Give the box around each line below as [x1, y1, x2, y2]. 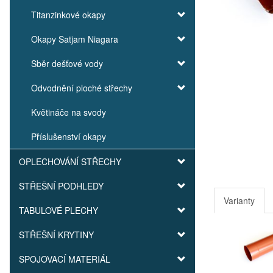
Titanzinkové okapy [31, 9, 105, 21]
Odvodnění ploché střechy [31, 82, 132, 94]
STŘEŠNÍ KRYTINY [19, 229, 94, 241]
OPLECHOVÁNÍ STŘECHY [19, 155, 121, 168]
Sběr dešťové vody [31, 57, 103, 69]
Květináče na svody [31, 106, 106, 118]
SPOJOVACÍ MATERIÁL [19, 253, 110, 265]
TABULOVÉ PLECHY [19, 204, 98, 216]
